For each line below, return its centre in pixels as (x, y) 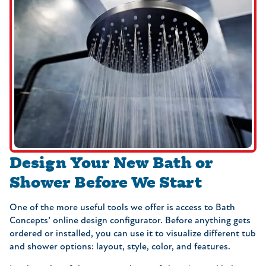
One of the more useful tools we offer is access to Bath (122, 208)
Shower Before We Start (106, 181)
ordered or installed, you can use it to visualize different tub (133, 234)
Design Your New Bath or (111, 162)
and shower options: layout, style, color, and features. (120, 247)
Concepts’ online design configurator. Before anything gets (130, 221)
